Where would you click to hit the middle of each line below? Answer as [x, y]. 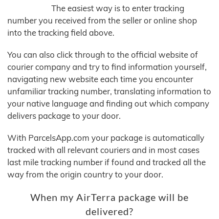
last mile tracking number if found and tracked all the [107, 162]
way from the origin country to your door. [85, 175]
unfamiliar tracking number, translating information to [109, 91]
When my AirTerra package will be [109, 197]
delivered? [109, 212]
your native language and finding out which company [108, 104]
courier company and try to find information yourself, [107, 67]
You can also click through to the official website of [103, 55]
